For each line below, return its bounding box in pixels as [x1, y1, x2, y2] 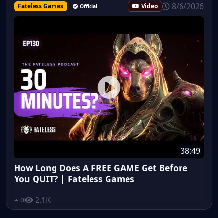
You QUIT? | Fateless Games [14, 172, 134, 184]
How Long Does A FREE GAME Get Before [14, 162, 187, 174]
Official [79, 3, 97, 10]
